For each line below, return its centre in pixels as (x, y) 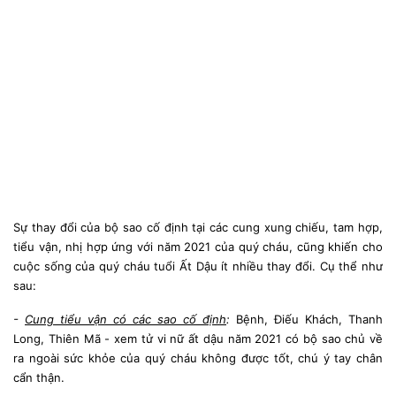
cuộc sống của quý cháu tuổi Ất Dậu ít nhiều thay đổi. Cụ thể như (198, 266)
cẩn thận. (39, 377)
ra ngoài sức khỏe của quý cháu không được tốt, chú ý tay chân (198, 358)
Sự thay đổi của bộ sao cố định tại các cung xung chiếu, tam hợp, (198, 227)
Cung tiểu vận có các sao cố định (126, 319)
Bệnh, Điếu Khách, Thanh (306, 319)
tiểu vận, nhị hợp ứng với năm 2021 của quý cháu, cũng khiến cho (198, 246)
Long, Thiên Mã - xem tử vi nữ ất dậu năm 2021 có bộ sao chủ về (198, 338)
